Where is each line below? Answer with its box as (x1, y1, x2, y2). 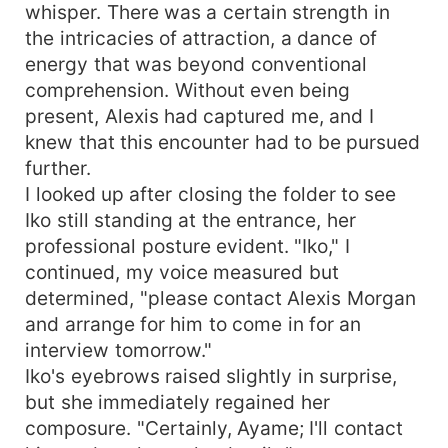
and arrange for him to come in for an (25, 311, 362, 336)
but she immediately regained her (25, 389, 330, 414)
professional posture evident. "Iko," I (25, 233, 350, 258)
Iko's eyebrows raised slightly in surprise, (25, 363, 398, 388)
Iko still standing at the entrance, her (25, 207, 356, 232)
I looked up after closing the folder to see (25, 181, 397, 206)
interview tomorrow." (25, 337, 212, 362)
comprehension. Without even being (25, 77, 351, 102)
